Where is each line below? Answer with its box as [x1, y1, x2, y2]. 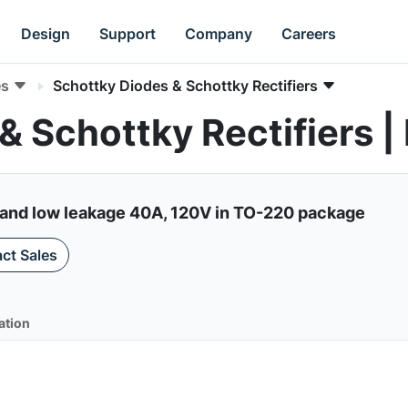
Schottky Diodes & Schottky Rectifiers [53, 76, 318, 95]
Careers [281, 24, 337, 43]
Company [185, 24, 253, 43]
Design [21, 24, 71, 43]
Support [99, 24, 157, 43]
